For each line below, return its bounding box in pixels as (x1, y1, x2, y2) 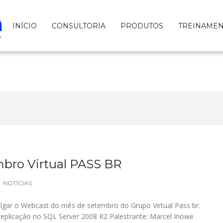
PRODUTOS (120, 21, 163, 30)
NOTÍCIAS (3, 179, 32, 187)
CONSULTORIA (52, 21, 106, 30)
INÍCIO (12, 21, 37, 30)
